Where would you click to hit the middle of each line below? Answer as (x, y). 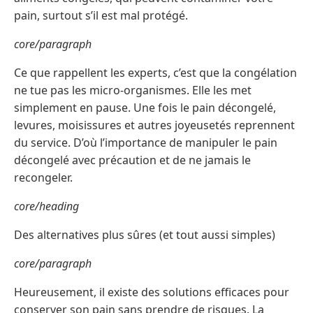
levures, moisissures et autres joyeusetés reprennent (154, 125)
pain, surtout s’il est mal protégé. (101, 16)
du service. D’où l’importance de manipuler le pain (146, 143)
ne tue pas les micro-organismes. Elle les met (133, 90)
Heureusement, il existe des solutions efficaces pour (152, 292)
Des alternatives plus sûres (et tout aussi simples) (145, 235)
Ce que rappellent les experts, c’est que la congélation (155, 73)
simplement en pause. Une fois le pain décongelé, (145, 108)
